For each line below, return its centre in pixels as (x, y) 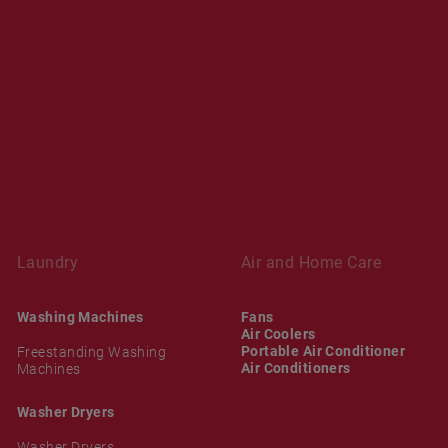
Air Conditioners (295, 367)
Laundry (47, 262)
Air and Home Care (311, 262)
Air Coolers (278, 333)
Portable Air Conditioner (323, 350)
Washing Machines (80, 316)
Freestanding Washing (91, 351)
